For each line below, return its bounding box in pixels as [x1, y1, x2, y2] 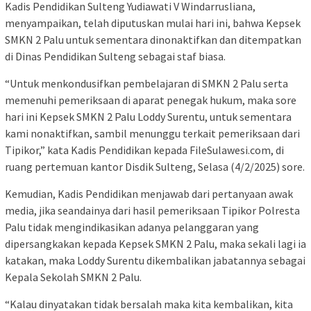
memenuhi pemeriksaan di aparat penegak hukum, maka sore [5, 93, 296, 108]
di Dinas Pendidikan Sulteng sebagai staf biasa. [5, 49, 226, 64]
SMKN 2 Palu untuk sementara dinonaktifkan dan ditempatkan [5, 33, 301, 47]
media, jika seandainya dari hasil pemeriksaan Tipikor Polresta [5, 203, 300, 218]
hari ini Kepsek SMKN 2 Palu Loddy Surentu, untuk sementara [5, 110, 292, 124]
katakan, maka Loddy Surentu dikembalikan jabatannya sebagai [5, 253, 305, 268]
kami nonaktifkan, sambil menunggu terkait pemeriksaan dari [5, 126, 300, 141]
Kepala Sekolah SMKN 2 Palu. [5, 270, 142, 285]
